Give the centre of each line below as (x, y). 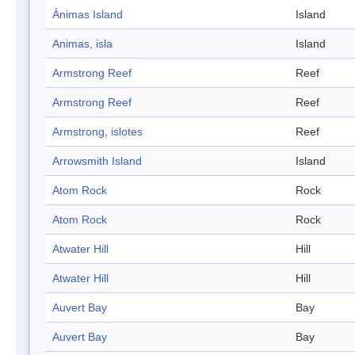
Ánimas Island (88, 15)
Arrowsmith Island (97, 161)
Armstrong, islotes (97, 132)
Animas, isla (82, 44)
